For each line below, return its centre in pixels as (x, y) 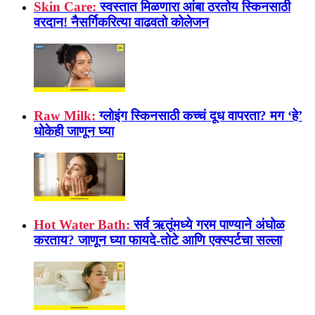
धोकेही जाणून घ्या (74, 131)
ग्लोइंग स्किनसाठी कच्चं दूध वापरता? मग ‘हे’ (201, 116)
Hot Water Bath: (82, 225)
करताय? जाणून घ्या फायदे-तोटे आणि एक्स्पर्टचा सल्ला (158, 240)
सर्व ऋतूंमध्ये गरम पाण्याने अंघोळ (209, 225)
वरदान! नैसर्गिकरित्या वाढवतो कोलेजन (121, 22)
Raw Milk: (65, 116)
